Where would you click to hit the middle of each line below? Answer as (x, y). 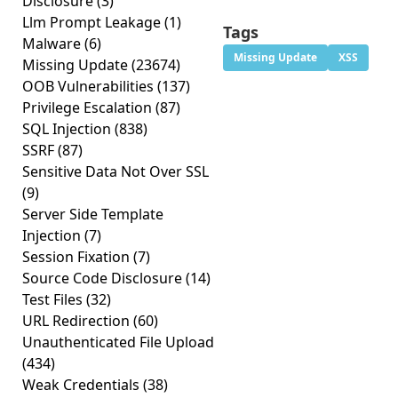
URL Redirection (78, 321)
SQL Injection (68, 129)
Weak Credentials (83, 385)
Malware (53, 44)
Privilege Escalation (89, 107)
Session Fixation (78, 257)
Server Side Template (93, 214)
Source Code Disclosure (104, 278)
